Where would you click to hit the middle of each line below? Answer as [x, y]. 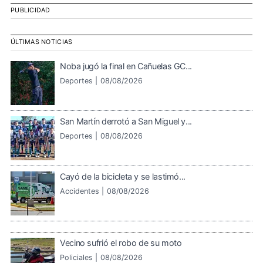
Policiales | [79, 257]
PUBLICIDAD [31, 11]
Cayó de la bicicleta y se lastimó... [123, 176]
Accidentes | [82, 191]
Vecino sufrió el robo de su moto [121, 242]
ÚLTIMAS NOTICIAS [42, 42]
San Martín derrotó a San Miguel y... [126, 121]
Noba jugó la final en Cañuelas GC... [126, 66]
